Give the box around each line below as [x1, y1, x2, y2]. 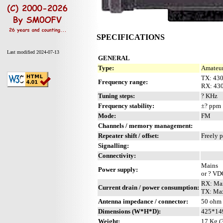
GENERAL [98, 54, 130, 62]
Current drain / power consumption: [98, 183, 199, 191]
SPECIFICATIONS [97, 33, 165, 42]
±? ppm [201, 102, 221, 110]
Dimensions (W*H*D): [98, 207, 161, 215]
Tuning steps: [98, 92, 135, 100]
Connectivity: [98, 151, 136, 159]
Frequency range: [98, 78, 148, 86]
